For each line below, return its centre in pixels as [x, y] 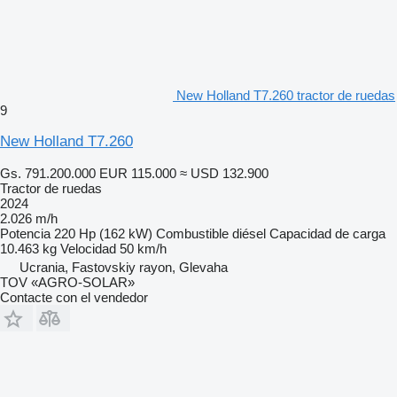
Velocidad [88, 248]
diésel [249, 233]
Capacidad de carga [327, 233]
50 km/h [143, 248]
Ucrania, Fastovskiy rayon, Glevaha [124, 267]
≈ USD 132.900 [224, 173]
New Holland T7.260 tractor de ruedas [286, 95]
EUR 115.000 [138, 173]
